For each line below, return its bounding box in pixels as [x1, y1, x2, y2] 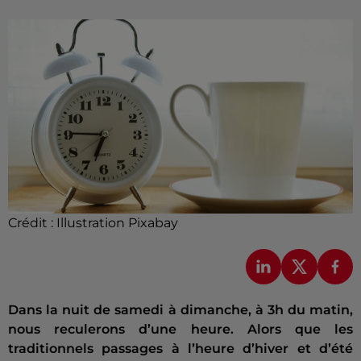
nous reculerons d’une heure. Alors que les [8, 322, 353, 338]
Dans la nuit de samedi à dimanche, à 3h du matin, [8, 302, 353, 318]
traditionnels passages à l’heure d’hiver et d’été [8, 341, 353, 357]
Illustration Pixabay [56, 214, 178, 230]
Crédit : [8, 214, 56, 230]
